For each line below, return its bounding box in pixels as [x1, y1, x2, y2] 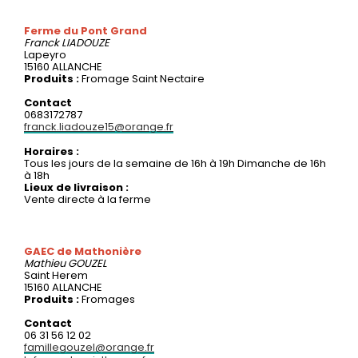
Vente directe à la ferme [24, 191, 151, 207]
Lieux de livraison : [24, 179, 129, 195]
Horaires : [24, 143, 79, 159]
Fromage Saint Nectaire [82, 70, 205, 86]
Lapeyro [24, 46, 66, 62]
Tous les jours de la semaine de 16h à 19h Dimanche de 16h [24, 155, 326, 171]
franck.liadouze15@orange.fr [24, 118, 173, 134]
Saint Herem [24, 267, 88, 283]
